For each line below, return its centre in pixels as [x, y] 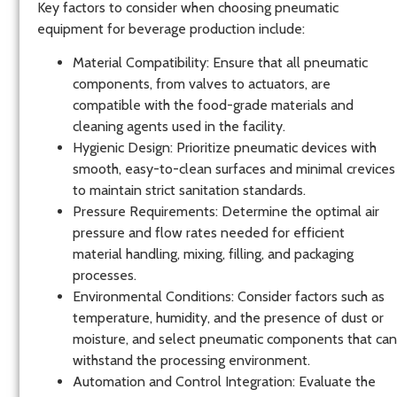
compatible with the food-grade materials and [213, 105]
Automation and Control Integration [183, 382]
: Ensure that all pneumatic [287, 63]
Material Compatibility [140, 63]
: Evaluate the [334, 382]
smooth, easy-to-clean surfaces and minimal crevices [234, 169]
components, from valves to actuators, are [202, 84]
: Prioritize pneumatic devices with [273, 148]
